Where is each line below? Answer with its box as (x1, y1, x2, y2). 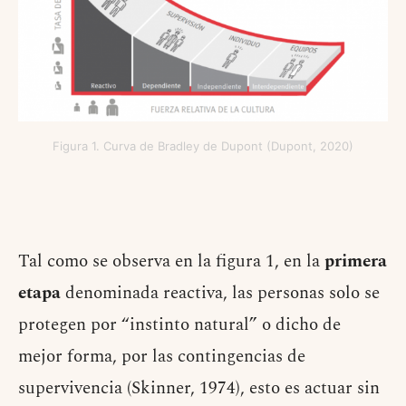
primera (324, 247, 387, 275)
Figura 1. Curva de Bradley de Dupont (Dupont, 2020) (53, 138, 353, 153)
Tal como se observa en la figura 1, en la (18, 247, 324, 275)
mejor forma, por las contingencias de (18, 343, 305, 370)
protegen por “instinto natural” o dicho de (18, 311, 341, 338)
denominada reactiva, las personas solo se (61, 279, 380, 306)
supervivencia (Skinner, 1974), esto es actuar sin (18, 374, 380, 401)
